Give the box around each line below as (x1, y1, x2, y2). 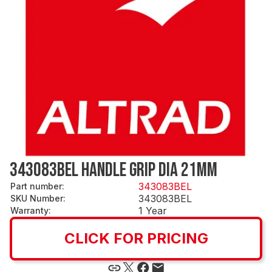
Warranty (10, 205, 49, 216)
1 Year (138, 204, 167, 217)
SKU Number (10, 192, 63, 203)
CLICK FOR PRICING (64, 229, 208, 247)
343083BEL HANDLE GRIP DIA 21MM (10, 158, 217, 182)
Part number (10, 180, 62, 191)
